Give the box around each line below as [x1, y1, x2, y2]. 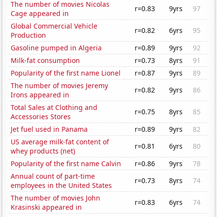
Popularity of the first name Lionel [11, 68, 121, 78]
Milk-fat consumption [11, 56, 80, 65]
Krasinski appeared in [11, 202, 82, 212]
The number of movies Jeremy [11, 81, 108, 91]
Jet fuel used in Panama [11, 124, 88, 134]
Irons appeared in [11, 90, 70, 100]
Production [11, 31, 46, 40]
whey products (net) [11, 146, 76, 156]
